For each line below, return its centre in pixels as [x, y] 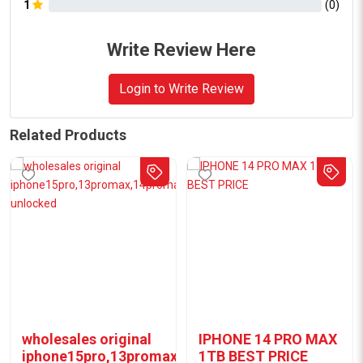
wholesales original [87, 339]
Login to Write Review [181, 89]
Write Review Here [181, 50]
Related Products [68, 135]
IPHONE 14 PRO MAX [268, 339]
